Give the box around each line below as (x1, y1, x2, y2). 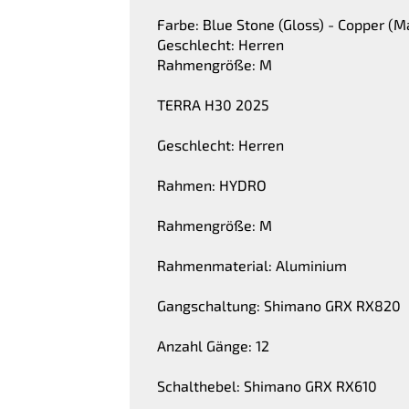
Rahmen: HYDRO (157, 176, 267, 194)
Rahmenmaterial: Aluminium (157, 257, 347, 275)
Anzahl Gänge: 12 (157, 337, 269, 355)
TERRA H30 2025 (157, 96, 269, 114)
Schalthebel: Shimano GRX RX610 (157, 377, 377, 395)
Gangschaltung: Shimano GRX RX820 (157, 297, 401, 315)
